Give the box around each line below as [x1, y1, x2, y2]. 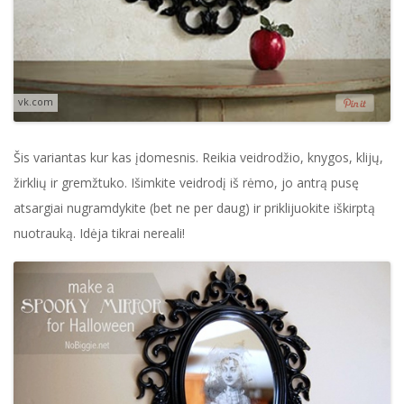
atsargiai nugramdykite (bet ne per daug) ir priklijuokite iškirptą [14, 199, 375, 217]
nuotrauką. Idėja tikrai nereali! [14, 225, 185, 243]
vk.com [18, 95, 53, 109]
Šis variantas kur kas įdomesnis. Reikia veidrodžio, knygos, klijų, [14, 149, 383, 167]
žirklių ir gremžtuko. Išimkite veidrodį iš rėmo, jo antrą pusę [14, 174, 359, 192]
